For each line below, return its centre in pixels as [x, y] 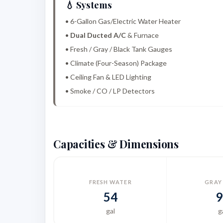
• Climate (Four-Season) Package [116, 63]
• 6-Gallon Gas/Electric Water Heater [123, 21]
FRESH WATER [110, 182]
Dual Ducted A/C [98, 35]
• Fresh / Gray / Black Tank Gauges [119, 49]
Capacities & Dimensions [116, 144]
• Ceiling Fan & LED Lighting [108, 77]
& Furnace [142, 35]
